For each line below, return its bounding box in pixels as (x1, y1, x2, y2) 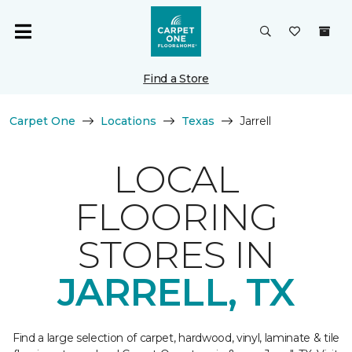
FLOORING (75, 194, 277, 240)
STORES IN (77, 232, 275, 277)
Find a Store (143, 71, 209, 86)
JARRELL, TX (57, 269, 295, 315)
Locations (101, 114, 156, 128)
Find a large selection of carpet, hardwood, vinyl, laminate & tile (13, 331, 339, 345)
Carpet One (9, 114, 75, 128)
